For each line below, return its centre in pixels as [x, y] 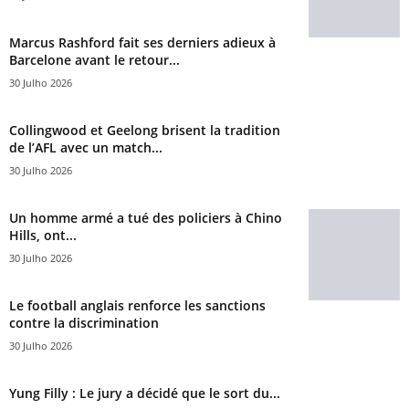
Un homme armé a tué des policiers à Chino [146, 217]
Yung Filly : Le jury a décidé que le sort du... [145, 393]
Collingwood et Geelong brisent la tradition [145, 130]
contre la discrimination [84, 322]
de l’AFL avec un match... [86, 147]
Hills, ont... [43, 235]
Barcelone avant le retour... [94, 59]
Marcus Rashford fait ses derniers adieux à [142, 42]
